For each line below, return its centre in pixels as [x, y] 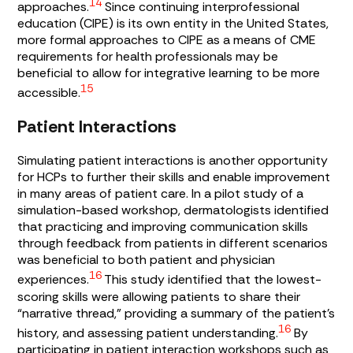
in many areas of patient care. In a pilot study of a [161, 194]
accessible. [49, 93]
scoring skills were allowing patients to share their [159, 296]
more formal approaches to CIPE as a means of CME [167, 39]
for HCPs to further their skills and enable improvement [174, 177]
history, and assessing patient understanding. [148, 333]
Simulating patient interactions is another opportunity [173, 161]
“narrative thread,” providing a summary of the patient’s [176, 313]
